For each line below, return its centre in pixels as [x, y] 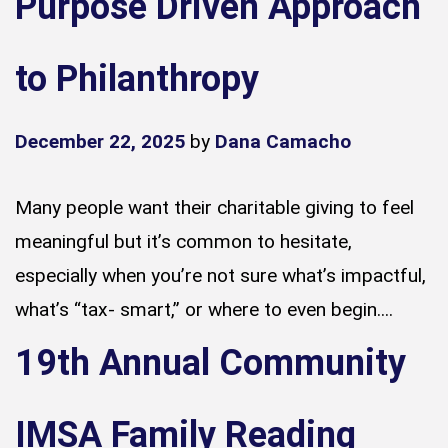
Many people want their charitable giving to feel [214, 208]
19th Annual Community [210, 363]
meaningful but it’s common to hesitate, [183, 242]
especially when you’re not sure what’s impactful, [220, 276]
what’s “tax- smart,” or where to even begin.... [204, 310]
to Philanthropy [137, 79]
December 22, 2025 [100, 142]
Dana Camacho [283, 142]
